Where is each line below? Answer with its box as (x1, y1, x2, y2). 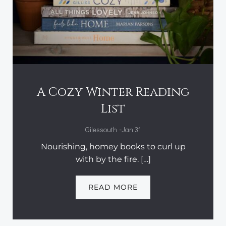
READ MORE (88, 182, 138, 192)
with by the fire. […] (75, 154, 151, 164)
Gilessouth (85, 124, 117, 134)
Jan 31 (122, 124, 141, 134)
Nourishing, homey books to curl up (40, 141, 186, 151)
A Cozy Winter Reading (36, 84, 190, 100)
